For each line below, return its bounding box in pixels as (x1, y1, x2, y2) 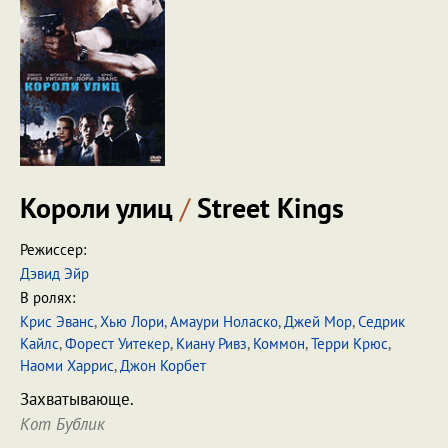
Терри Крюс (311, 334, 388, 353)
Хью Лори (100, 312, 164, 331)
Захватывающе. (20, 388, 134, 410)
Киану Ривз (176, 334, 247, 353)
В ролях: (20, 288, 75, 307)
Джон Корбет (120, 356, 206, 375)
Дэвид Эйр (20, 264, 89, 283)
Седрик (358, 312, 405, 331)
